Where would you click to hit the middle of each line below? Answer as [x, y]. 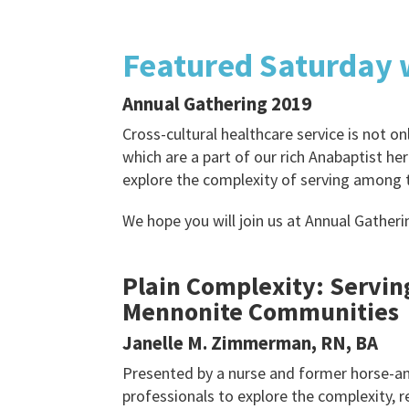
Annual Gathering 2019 [217, 104]
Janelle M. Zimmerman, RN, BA [251, 343]
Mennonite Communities [261, 311]
